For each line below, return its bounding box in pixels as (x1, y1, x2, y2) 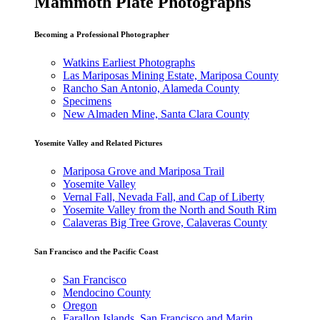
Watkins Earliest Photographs (63, 56, 195, 69)
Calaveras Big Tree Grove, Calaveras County (63, 216, 267, 229)
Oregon (63, 299, 97, 311)
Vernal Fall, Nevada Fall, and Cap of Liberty (63, 190, 264, 203)
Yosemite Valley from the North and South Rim (63, 203, 276, 216)
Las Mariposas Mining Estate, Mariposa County (63, 69, 279, 81)
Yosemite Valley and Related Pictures (34, 138, 162, 147)
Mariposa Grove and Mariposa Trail (63, 164, 224, 177)
